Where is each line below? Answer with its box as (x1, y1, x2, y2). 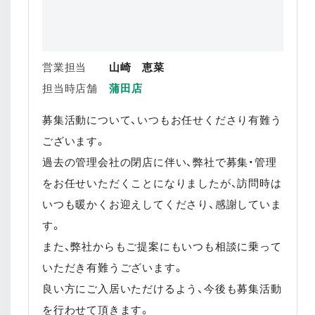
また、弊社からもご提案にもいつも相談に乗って (42, 240, 282, 252)
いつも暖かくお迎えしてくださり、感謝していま (42, 198, 282, 210)
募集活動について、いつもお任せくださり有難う (42, 113, 282, 126)
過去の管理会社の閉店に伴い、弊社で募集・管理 (42, 155, 277, 168)
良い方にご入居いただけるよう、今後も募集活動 (42, 282, 282, 295)
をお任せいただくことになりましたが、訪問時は (42, 176, 282, 189)
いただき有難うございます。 (42, 261, 184, 274)
